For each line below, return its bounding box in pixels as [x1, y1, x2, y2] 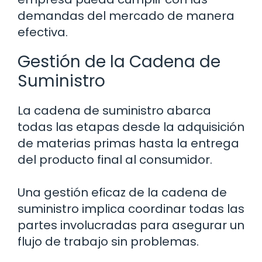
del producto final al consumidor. [18, 151, 212, 168]
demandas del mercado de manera [18, 8, 235, 25]
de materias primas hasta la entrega [18, 135, 239, 152]
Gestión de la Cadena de [18, 50, 220, 74]
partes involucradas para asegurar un [18, 217, 244, 234]
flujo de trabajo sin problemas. [18, 233, 199, 250]
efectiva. [18, 24, 68, 41]
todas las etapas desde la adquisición [18, 119, 244, 136]
